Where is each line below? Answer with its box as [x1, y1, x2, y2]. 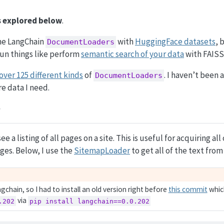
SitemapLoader [74, 145, 130, 156]
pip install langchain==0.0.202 [29, 197, 149, 205]
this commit [168, 184, 207, 194]
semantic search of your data [81, 48, 184, 59]
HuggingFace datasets [134, 35, 215, 47]
